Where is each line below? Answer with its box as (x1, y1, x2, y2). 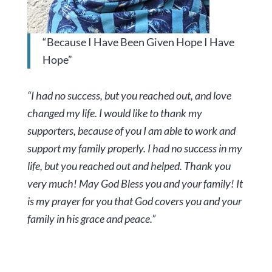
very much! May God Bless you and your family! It (27, 176, 243, 190)
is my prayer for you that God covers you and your (27, 194, 242, 208)
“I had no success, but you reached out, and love (27, 88, 231, 102)
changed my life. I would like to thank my (27, 106, 202, 120)
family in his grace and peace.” (27, 211, 155, 225)
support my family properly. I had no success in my (27, 141, 242, 155)
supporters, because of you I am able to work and (27, 123, 236, 137)
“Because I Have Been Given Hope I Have (42, 35, 234, 49)
